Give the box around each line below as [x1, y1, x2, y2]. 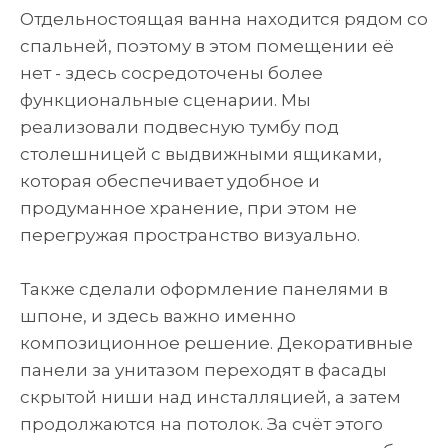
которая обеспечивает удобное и [20, 170, 320, 191]
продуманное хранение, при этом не [20, 197, 357, 218]
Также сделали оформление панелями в [20, 278, 388, 299]
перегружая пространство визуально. [20, 224, 360, 245]
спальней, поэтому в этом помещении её [20, 35, 394, 56]
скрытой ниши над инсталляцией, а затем [20, 386, 401, 407]
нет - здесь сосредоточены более [20, 62, 323, 83]
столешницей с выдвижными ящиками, [20, 143, 382, 164]
